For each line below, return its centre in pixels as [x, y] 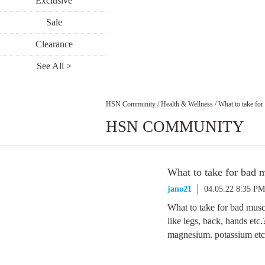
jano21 [180, 189]
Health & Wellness [187, 104]
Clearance [54, 44]
